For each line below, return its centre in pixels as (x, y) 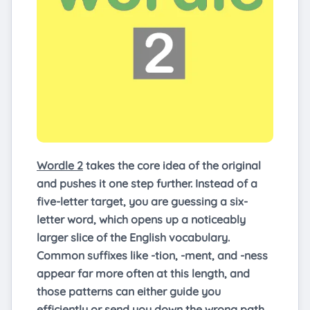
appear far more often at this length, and (143, 273)
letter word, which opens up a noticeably (141, 219)
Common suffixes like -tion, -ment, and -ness (152, 255)
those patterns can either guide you (129, 291)
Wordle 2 (60, 165)
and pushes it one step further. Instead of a (147, 183)
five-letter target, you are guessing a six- (142, 201)
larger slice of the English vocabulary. (133, 237)
